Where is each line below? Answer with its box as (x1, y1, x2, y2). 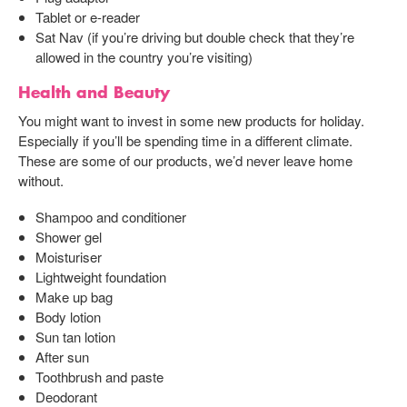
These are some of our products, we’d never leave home (18, 150, 352, 170)
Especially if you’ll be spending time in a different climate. (18, 130, 352, 150)
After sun (35, 346, 89, 366)
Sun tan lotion (35, 326, 115, 346)
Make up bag (35, 286, 113, 306)
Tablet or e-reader (35, 6, 140, 26)
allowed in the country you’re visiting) (35, 46, 253, 66)
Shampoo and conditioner (35, 206, 186, 226)
